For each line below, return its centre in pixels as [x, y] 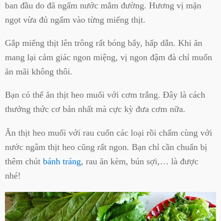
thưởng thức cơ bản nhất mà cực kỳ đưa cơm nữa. [95, 109]
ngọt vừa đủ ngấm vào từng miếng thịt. [75, 19]
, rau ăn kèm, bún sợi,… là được [140, 161]
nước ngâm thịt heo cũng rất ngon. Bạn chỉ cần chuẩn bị [106, 147]
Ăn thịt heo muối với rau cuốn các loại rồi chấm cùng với [109, 132]
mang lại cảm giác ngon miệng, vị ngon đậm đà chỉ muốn [109, 57]
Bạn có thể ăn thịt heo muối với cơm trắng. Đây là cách [105, 95]
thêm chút [24, 161]
